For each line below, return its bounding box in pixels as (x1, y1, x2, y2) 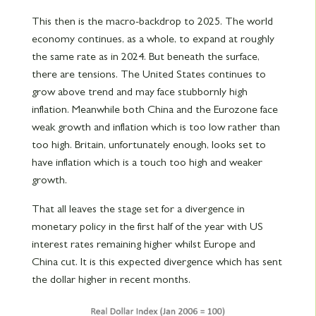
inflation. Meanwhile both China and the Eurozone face (31, 103, 278, 115)
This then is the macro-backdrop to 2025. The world (31, 15, 273, 27)
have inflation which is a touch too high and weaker (31, 156, 262, 168)
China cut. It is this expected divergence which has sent (31, 255, 282, 267)
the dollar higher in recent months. (31, 273, 190, 285)
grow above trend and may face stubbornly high (31, 85, 248, 97)
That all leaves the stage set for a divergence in (31, 202, 245, 214)
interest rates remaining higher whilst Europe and (31, 238, 255, 250)
